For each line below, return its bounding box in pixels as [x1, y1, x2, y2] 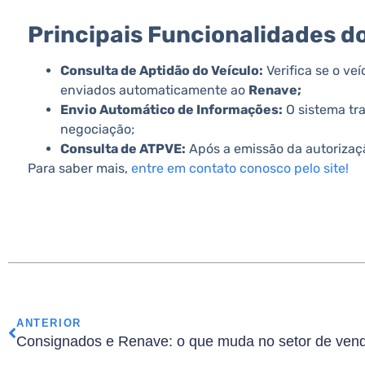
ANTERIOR [16, 317, 81, 329]
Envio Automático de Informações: [60, 102, 283, 117]
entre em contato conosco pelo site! [128, 161, 349, 176]
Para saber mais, [28, 161, 128, 176]
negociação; [60, 121, 134, 137]
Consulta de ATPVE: [60, 141, 186, 156]
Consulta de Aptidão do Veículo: [60, 63, 263, 78]
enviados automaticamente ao [60, 82, 248, 98]
